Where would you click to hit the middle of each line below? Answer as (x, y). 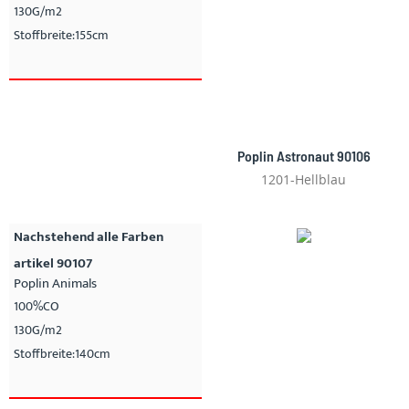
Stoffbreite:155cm (61, 35)
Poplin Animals (55, 284)
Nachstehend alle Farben (89, 237)
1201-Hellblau (304, 180)
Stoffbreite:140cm (62, 354)
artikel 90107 (53, 264)
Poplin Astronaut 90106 (304, 156)
